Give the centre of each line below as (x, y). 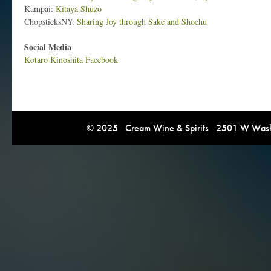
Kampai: (40, 8)
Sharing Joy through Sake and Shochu (142, 21)
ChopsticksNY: (51, 21)
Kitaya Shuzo (79, 8)
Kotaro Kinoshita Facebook (71, 59)
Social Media (48, 47)
